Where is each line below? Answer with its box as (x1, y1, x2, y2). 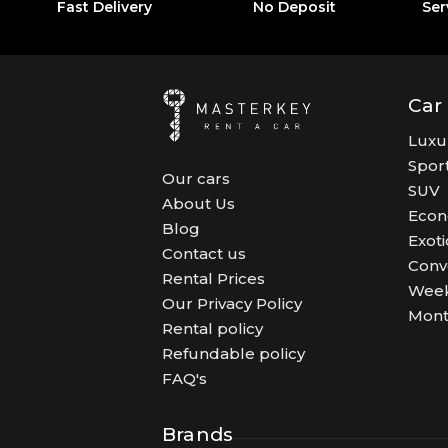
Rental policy (162, 318, 263, 338)
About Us (162, 193, 235, 213)
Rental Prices (162, 268, 265, 288)
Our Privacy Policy (162, 293, 302, 313)
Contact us (162, 243, 246, 263)
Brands (162, 422, 234, 446)
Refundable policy (162, 343, 305, 363)
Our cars (162, 168, 230, 188)
